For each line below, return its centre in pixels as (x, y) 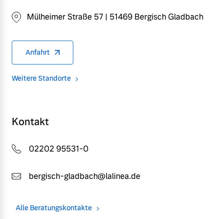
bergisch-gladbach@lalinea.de (85, 176)
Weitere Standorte (41, 78)
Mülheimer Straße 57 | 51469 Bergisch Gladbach (115, 17)
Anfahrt (38, 52)
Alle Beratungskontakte (54, 208)
